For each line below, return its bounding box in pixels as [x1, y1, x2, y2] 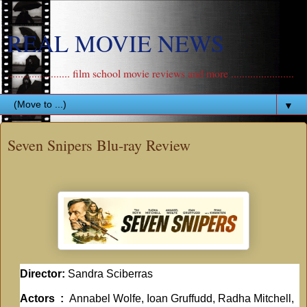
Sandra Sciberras [65, 268, 153, 280]
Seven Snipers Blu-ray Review [8, 135, 191, 155]
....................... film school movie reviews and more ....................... [7, 66, 294, 80]
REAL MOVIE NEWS [7, 27, 224, 59]
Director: [20, 268, 65, 280]
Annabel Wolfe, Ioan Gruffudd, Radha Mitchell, [69, 292, 294, 304]
